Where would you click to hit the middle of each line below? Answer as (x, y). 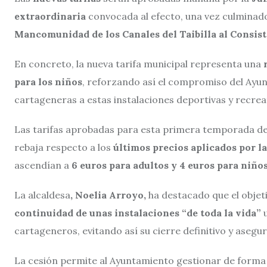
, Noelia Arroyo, (108, 195)
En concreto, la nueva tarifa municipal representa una (138, 63)
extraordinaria (51, 16)
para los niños (48, 81)
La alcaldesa (42, 195)
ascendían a (42, 165)
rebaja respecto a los (63, 147)
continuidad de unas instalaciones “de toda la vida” (138, 212)
